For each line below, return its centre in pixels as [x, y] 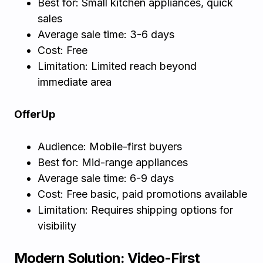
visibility [57, 226]
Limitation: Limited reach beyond [117, 66]
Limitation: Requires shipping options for [135, 210]
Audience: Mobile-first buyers [110, 146]
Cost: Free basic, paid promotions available [142, 194]
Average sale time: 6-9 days [106, 178]
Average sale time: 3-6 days [106, 34]
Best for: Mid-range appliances [113, 162]
